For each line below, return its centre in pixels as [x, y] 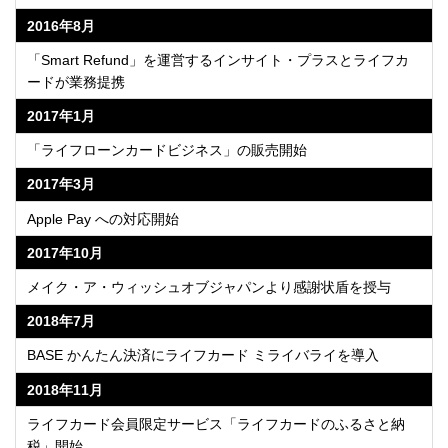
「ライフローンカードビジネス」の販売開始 [167, 150]
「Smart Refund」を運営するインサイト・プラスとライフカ [218, 59]
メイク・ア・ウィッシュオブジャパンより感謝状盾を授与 [209, 286]
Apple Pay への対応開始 [103, 218]
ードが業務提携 [76, 81]
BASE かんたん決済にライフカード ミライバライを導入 [203, 355]
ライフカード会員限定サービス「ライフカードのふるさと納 [216, 423]
